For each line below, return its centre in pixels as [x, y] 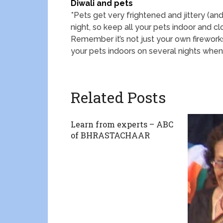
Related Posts [118, 97]
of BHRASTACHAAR [110, 135]
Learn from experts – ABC [122, 124]
